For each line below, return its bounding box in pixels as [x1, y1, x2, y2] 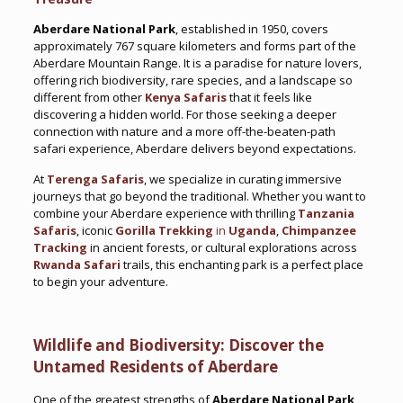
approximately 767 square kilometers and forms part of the [32, 38, 356, 54]
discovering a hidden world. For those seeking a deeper [32, 106, 336, 122]
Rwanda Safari [32, 256, 121, 273]
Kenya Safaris [144, 89, 227, 105]
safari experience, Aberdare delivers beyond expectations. [32, 140, 356, 157]
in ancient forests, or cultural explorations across [86, 239, 357, 255]
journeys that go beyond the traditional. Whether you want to [32, 188, 366, 204]
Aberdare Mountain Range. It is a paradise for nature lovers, [32, 55, 362, 71]
